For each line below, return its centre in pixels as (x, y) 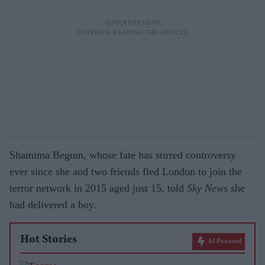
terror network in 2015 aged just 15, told (98, 188)
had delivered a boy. (53, 205)
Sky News (207, 188)
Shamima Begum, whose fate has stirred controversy (123, 155)
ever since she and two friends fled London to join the (126, 172)
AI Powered (224, 241)
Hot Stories (49, 240)
